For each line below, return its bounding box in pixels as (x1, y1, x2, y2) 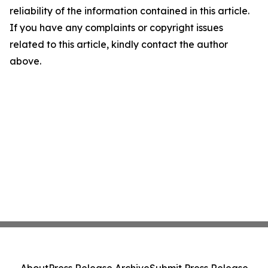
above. (10, 55, 41, 67)
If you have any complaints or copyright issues (10, 22, 223, 33)
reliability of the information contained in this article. (10, 5, 249, 17)
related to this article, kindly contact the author (10, 38, 228, 50)
